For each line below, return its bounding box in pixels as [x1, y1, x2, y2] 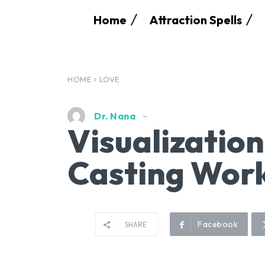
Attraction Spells [150, 12, 242, 27]
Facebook [198, 219, 238, 230]
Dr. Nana [94, 110, 135, 122]
